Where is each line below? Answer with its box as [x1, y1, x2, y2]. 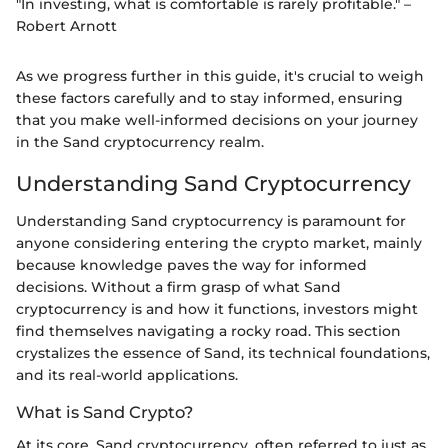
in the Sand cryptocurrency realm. [16, 132, 264, 151]
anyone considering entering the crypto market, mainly [16, 234, 422, 253]
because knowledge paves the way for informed [16, 256, 367, 275]
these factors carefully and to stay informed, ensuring [16, 88, 403, 107]
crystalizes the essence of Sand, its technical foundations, [16, 344, 430, 363]
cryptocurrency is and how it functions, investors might [16, 300, 418, 319]
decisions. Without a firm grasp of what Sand [16, 278, 341, 297]
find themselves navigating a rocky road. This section [16, 322, 401, 341]
